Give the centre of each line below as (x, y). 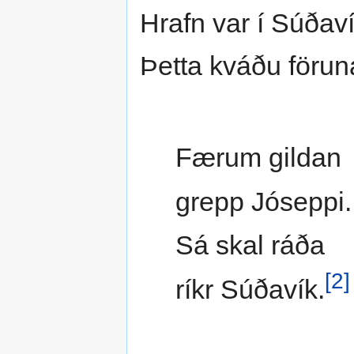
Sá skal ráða (250, 245)
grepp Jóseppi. (263, 201)
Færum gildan (258, 158)
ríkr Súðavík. (250, 289)
